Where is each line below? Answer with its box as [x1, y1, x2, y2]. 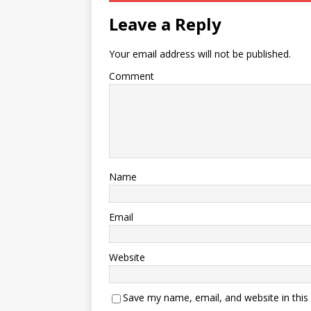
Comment [109, 69, 154, 83]
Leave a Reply [109, 12, 221, 36]
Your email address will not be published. [109, 47, 291, 61]
